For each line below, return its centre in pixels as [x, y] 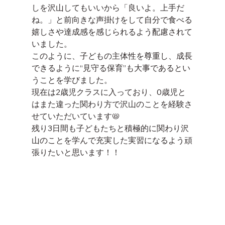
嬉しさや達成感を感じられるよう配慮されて [112, 32]
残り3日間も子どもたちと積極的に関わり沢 [110, 128]
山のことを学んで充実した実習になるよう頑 [112, 140]
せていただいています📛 [76, 116]
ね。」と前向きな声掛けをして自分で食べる [112, 20]
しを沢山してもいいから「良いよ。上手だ [108, 8]
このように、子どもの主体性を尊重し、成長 [112, 56]
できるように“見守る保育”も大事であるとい [111, 68]
